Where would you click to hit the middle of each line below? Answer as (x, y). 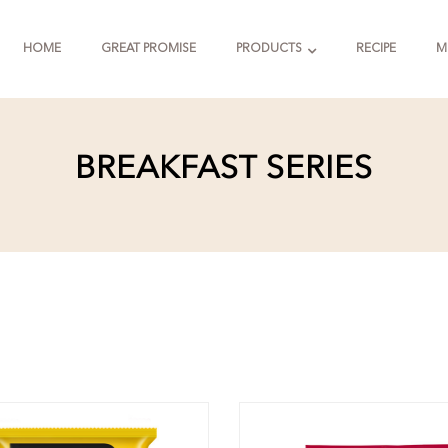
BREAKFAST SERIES (224, 170)
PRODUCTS (269, 49)
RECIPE (376, 49)
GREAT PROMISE (148, 49)
